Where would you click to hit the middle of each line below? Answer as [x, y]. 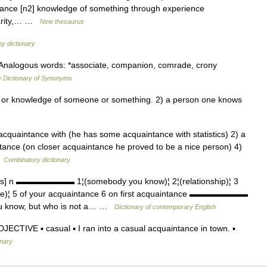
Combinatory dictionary [37, 160]
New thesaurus [62, 21]
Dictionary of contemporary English [165, 207]
